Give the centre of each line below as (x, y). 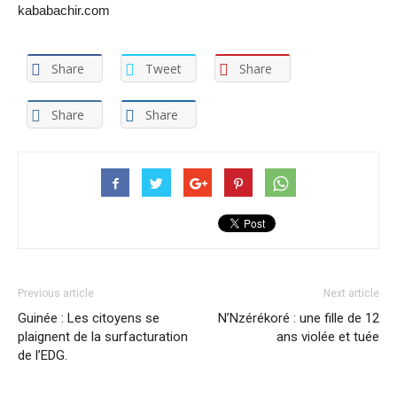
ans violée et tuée (328, 337)
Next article (351, 294)
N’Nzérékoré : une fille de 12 (299, 319)
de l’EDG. (43, 356)
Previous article (56, 294)
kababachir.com (64, 10)
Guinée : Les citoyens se (89, 319)
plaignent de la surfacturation (103, 337)
